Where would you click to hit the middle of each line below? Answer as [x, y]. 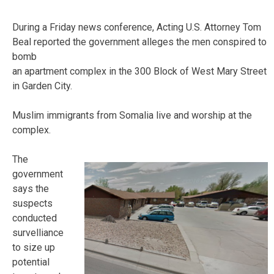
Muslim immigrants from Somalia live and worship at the [132, 115]
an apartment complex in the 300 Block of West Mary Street [139, 71]
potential [31, 262]
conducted [35, 218]
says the [31, 188]
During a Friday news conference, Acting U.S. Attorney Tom [137, 27]
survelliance [38, 232]
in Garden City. [42, 86]
